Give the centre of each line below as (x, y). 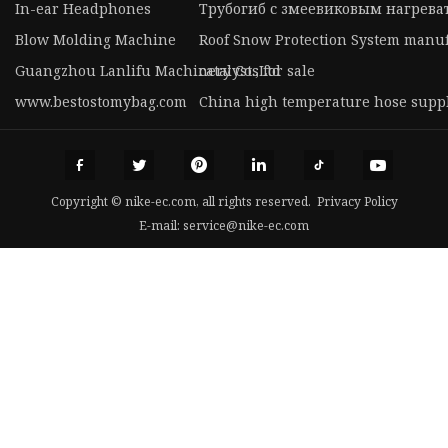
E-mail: (161, 225)
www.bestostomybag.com (101, 102)
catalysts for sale (256, 71)
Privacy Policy (357, 201)
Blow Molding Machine (95, 40)
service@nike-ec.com (246, 225)
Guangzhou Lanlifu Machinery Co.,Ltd (148, 71)
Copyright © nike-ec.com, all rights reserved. (183, 201)
